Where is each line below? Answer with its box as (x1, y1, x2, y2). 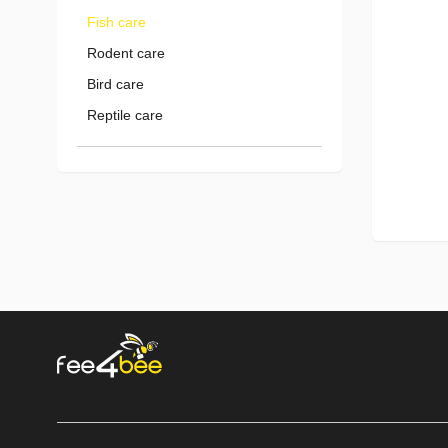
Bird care (87, 76, 144, 92)
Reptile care (87, 107, 163, 123)
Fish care (87, 14, 146, 30)
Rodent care (87, 45, 165, 61)
